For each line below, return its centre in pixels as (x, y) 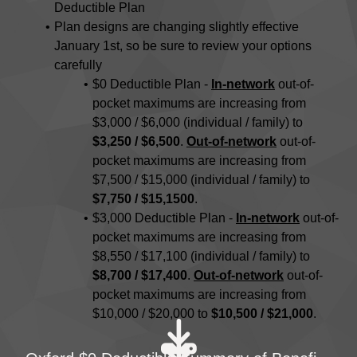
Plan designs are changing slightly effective (177, 27)
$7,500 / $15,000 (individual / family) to (201, 180)
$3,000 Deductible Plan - (164, 218)
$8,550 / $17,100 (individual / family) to (201, 256)
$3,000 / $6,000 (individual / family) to (198, 122)
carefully (78, 65)
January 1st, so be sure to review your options (183, 46)
